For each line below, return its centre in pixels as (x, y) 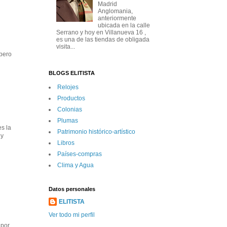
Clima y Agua (75, 165)
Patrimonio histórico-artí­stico (96, 131)
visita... (66, 47)
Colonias (70, 109)
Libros (66, 143)
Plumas (68, 120)
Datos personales (72, 189)
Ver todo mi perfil (72, 215)
